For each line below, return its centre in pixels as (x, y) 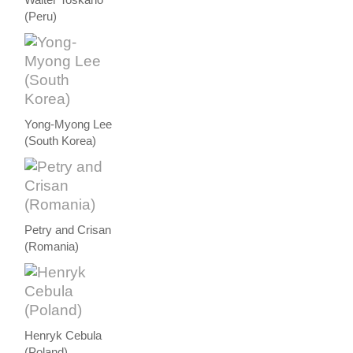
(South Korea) (61, 141)
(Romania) (52, 246)
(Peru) (41, 16)
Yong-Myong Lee (69, 124)
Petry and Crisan (68, 230)
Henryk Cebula (63, 335)
